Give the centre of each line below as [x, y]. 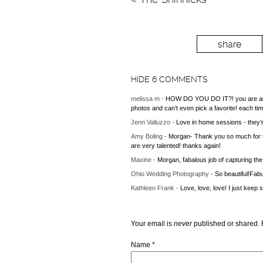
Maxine [142, 160]
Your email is [152, 224]
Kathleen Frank [153, 188]
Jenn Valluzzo [151, 122]
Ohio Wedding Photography [171, 174]
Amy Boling [147, 136]
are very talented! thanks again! [176, 146]
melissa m [146, 99]
